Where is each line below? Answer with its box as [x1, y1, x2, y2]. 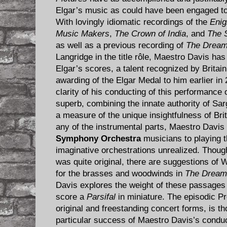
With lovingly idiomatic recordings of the [56, 17, 210, 27]
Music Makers [56, 28, 109, 39]
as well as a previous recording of [56, 40, 186, 50]
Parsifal [87, 192, 116, 202]
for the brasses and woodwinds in [56, 168, 185, 178]
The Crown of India [115, 28, 186, 39]
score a [56, 192, 87, 202]
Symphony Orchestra [56, 133, 141, 143]
